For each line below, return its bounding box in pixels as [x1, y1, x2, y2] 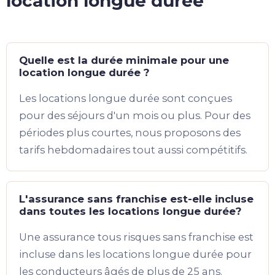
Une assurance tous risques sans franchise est [19, 231, 254, 244]
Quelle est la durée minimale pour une [19, 54, 229, 67]
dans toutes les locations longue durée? [19, 205, 242, 218]
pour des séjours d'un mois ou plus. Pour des [19, 109, 250, 122]
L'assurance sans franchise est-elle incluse [19, 193, 254, 206]
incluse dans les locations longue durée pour [19, 248, 252, 261]
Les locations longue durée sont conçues [19, 92, 232, 105]
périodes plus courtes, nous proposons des [19, 126, 241, 139]
